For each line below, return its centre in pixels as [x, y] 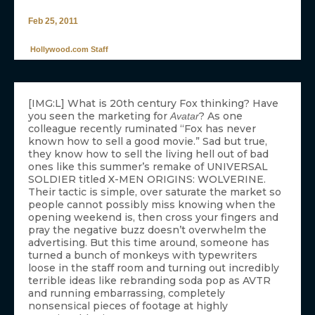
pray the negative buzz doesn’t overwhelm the [147, 230]
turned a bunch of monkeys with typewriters [143, 256]
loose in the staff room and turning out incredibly [154, 268]
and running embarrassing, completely [127, 294]
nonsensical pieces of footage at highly [128, 306]
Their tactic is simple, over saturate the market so [155, 192]
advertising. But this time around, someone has [149, 243]
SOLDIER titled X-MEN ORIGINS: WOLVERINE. [147, 180]
